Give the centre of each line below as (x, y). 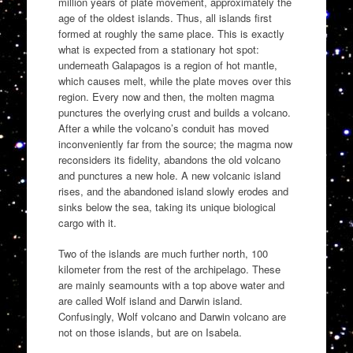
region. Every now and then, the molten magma (166, 96)
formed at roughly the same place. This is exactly (171, 33)
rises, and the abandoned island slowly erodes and (173, 191)
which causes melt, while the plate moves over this (175, 80)
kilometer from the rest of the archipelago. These (169, 269)
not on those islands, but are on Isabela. (150, 333)
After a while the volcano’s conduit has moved (163, 128)
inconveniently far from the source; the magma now (175, 143)
